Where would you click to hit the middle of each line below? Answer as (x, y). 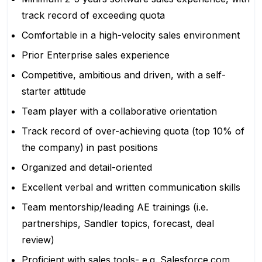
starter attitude (54, 91)
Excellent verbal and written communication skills (131, 187)
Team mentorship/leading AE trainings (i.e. (115, 207)
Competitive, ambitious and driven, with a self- (124, 75)
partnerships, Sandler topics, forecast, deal (118, 223)
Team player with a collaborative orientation (119, 111)
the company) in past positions (90, 147)
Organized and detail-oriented (87, 167)
